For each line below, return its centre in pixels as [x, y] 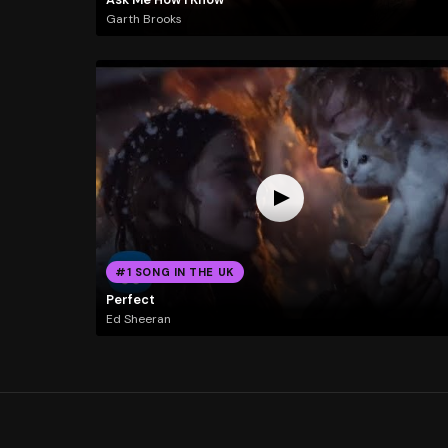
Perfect [130, 299]
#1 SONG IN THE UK [175, 272]
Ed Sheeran [138, 319]
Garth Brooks [143, 19]
